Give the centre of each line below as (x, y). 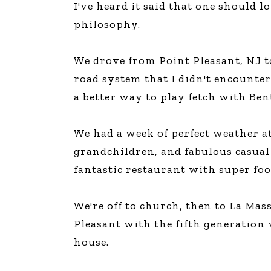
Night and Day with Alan (79, 61)
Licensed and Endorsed (76, 33)
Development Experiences (82, 42)
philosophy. (107, 24)
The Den (46, 14)
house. (91, 242)
